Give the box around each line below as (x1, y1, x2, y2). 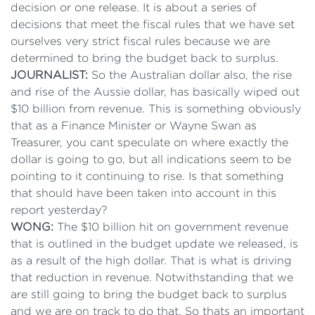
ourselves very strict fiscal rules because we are (11, 35, 270, 47)
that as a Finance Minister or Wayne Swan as (11, 120, 257, 131)
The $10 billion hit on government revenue (53, 221, 288, 233)
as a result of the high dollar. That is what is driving (11, 255, 292, 266)
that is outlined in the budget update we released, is (11, 238, 298, 250)
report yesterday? (11, 204, 108, 216)
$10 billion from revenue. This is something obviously (11, 103, 301, 115)
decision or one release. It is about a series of (11, 1, 257, 13)
